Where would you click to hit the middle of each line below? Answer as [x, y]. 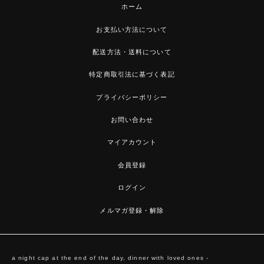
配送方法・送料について [132, 52]
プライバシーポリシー [132, 97]
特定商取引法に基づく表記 [132, 75]
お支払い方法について [132, 29]
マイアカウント [132, 142]
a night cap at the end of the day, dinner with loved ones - [110, 258]
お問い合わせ [132, 120]
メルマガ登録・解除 [132, 210]
